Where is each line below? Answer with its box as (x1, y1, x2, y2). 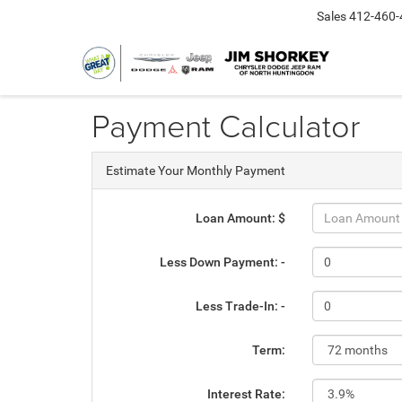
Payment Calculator (92, 102, 360, 147)
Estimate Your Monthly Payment (106, 163, 285, 178)
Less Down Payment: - (160, 255, 286, 269)
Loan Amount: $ (196, 211, 286, 225)
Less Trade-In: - (196, 299, 286, 313)
